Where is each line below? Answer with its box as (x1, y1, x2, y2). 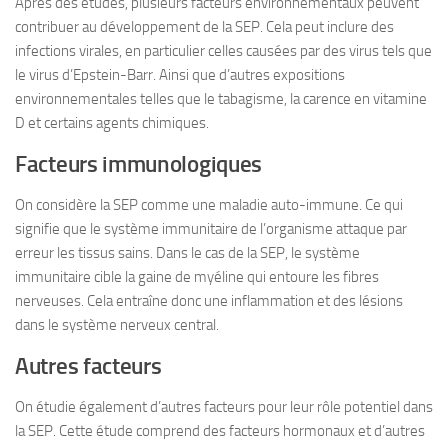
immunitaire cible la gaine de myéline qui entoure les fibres (15, 268, 379, 286)
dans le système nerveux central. (15, 316, 219, 334)
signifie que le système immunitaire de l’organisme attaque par (15, 220, 407, 238)
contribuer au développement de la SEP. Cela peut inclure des (15, 18, 394, 36)
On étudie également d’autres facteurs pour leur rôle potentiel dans (15, 398, 433, 416)
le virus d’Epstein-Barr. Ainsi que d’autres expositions (15, 66, 345, 84)
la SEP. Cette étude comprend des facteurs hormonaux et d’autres (15, 422, 425, 440)
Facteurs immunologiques (15, 151, 263, 178)
